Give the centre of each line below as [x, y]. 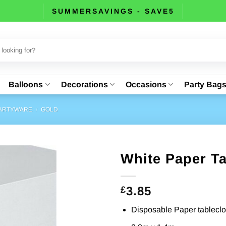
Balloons [26, 84]
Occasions [146, 84]
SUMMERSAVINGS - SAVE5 [113, 11]
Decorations [84, 84]
